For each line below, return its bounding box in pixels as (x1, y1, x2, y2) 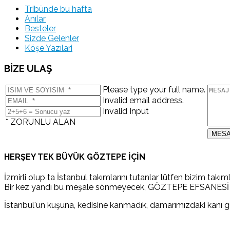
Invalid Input (103, 106, 149, 117)
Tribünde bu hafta (25, 4, 92, 14)
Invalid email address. (103, 95, 184, 106)
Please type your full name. (103, 85, 205, 95)
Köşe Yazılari (25, 43, 72, 53)
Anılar (25, 13, 46, 24)
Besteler (25, 23, 56, 33)
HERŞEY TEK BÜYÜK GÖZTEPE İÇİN (4, 151, 145, 162)
